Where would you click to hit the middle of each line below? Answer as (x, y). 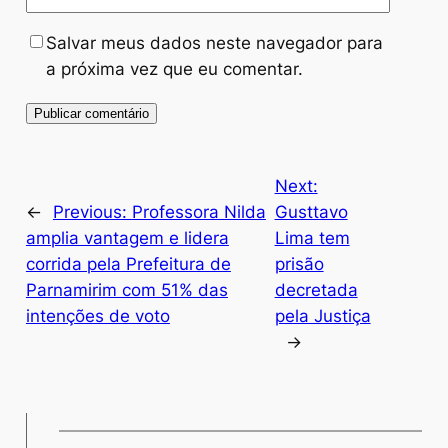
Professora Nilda (198, 211)
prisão (299, 263)
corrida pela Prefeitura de (128, 263)
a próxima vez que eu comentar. (174, 69)
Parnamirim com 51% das (126, 289)
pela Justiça (322, 315)
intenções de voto (97, 315)
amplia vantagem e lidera (127, 237)
